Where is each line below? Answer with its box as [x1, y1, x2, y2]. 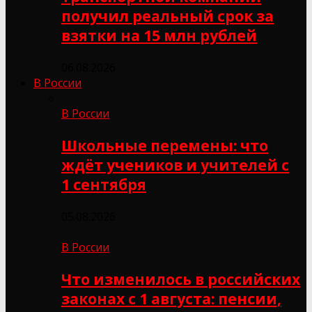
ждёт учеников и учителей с [61, 155, 289, 175]
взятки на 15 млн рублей [61, 25, 257, 45]
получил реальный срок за [61, 6, 274, 26]
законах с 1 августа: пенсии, [61, 288, 281, 309]
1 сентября [61, 174, 146, 194]
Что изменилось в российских [61, 269, 300, 289]
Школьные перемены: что [61, 135, 268, 155]
